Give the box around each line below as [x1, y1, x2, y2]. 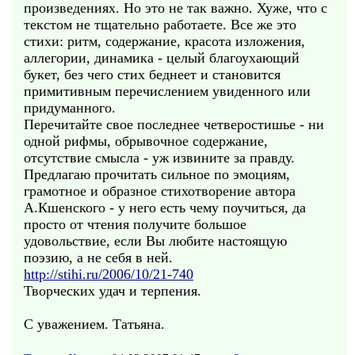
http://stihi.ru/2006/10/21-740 [24, 266, 193, 282]
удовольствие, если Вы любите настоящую [24, 233, 287, 249]
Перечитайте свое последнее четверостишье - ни [24, 116, 324, 132]
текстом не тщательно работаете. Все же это [24, 17, 296, 32]
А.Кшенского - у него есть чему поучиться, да [24, 200, 306, 216]
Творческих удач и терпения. [24, 283, 201, 299]
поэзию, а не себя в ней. [24, 250, 173, 265]
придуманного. [24, 100, 116, 116]
